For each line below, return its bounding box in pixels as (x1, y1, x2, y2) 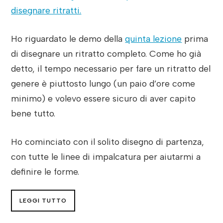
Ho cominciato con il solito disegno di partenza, (11, 136, 205, 147)
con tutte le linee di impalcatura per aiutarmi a (11, 151, 201, 162)
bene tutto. (11, 108, 56, 118)
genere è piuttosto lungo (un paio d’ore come (11, 78, 196, 89)
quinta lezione (125, 33, 182, 44)
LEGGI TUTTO (19, 197, 67, 205)
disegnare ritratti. (11, 5, 82, 16)
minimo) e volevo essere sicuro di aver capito (11, 93, 196, 104)
